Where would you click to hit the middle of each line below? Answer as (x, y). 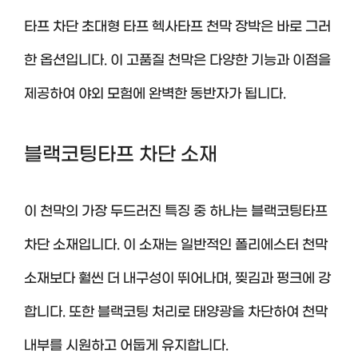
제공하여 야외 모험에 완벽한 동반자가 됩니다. (155, 94)
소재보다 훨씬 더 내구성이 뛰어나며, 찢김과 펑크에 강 (177, 279)
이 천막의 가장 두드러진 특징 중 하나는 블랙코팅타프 (176, 212)
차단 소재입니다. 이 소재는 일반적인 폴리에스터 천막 (176, 245)
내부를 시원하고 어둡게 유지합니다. (126, 346)
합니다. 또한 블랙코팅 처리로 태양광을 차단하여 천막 (176, 312)
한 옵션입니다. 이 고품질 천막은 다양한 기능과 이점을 (177, 60)
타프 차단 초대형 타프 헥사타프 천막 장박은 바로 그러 (177, 27)
